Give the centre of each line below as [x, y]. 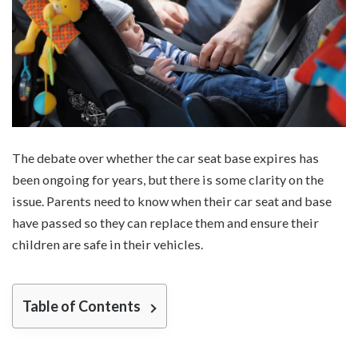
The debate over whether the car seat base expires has [165, 158]
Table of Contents [82, 306]
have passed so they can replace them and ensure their [165, 223]
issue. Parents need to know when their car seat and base [172, 201]
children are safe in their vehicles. [107, 245]
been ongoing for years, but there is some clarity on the [168, 180]
